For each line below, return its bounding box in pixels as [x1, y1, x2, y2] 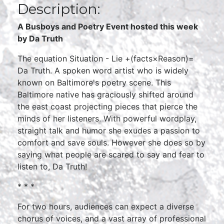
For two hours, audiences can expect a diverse [17, 201, 194, 211]
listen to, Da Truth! [17, 161, 87, 171]
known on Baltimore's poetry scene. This [17, 77, 171, 87]
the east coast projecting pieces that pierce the [17, 101, 197, 111]
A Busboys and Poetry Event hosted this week [17, 21, 198, 31]
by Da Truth [17, 33, 63, 43]
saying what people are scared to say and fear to [17, 149, 204, 159]
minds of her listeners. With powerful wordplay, [17, 113, 196, 123]
